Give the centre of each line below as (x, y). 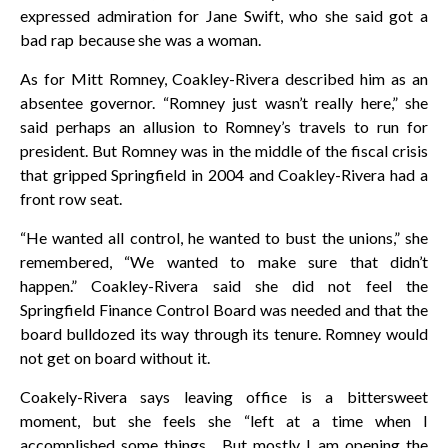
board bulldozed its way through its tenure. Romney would (224, 333)
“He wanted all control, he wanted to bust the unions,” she (224, 237)
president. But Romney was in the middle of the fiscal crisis (224, 150)
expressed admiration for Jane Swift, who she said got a (224, 15)
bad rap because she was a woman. (140, 39)
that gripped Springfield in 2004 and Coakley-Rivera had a (224, 174)
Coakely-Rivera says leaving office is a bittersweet (224, 396)
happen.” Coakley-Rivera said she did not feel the (224, 285)
